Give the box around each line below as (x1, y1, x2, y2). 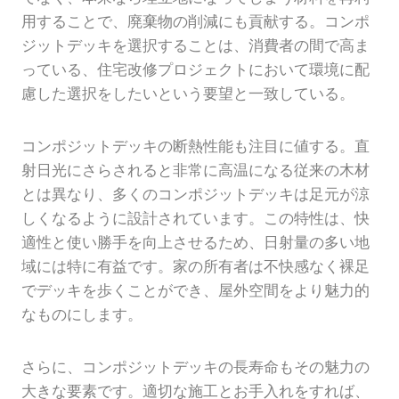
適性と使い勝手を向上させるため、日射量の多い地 (21, 233, 370, 252)
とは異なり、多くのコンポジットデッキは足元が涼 (21, 185, 370, 204)
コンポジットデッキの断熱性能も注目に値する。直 (21, 137, 370, 156)
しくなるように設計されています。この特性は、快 (21, 209, 370, 228)
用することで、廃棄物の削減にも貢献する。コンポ (21, 12, 370, 31)
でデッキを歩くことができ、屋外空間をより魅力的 (21, 281, 370, 300)
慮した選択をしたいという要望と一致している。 (21, 85, 354, 103)
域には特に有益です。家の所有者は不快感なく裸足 (21, 257, 370, 276)
